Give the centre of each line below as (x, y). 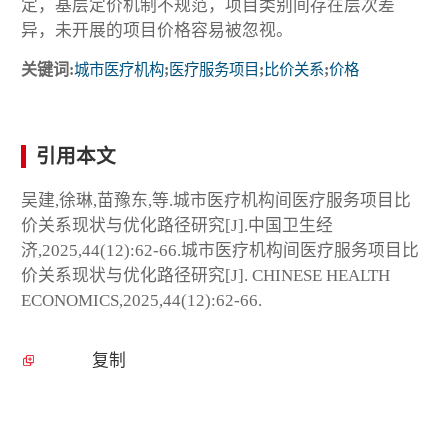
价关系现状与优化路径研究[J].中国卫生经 (177, 226)
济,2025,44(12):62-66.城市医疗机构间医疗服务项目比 (220, 251)
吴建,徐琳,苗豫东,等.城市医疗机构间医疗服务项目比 (216, 201)
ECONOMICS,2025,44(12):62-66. (141, 301)
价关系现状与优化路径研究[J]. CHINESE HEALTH (205, 276)
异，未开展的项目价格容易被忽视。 (157, 31)
